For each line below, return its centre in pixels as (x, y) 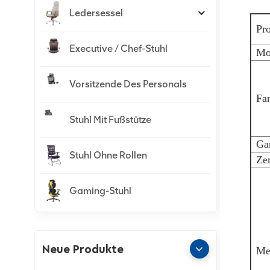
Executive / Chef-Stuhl (118, 49)
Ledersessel (96, 13)
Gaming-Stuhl (100, 191)
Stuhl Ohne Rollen (108, 155)
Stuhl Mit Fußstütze (110, 120)
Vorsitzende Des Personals (128, 84)
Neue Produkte (83, 250)
